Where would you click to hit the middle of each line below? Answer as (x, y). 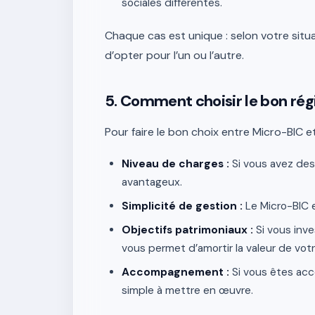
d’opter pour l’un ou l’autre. (174, 55)
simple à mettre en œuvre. (187, 290)
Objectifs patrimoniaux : (187, 230)
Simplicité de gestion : (182, 206)
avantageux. (152, 182)
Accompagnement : (175, 272)
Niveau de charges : (175, 164)
